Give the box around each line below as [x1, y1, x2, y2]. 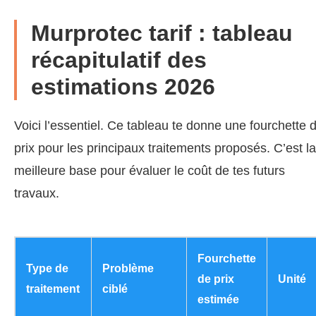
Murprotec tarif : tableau [31, 20, 293, 46]
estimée [197, 292, 239, 305]
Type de [26, 261, 68, 274]
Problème [102, 261, 154, 274]
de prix [197, 272, 234, 285]
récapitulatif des [31, 47, 207, 73]
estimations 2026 [31, 73, 215, 99]
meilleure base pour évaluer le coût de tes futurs [14, 163, 285, 178]
